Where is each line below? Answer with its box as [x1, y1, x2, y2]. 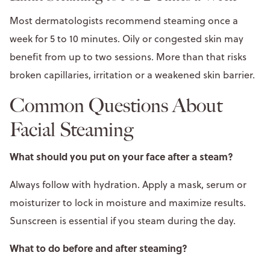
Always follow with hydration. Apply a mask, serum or [10, 177, 246, 191]
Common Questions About [10, 93, 222, 117]
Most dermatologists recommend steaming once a [10, 13, 238, 27]
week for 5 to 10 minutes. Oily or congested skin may [10, 31, 243, 45]
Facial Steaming [10, 118, 137, 141]
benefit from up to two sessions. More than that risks [10, 49, 246, 63]
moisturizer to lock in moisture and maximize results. [10, 195, 246, 209]
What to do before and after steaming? [10, 240, 190, 255]
